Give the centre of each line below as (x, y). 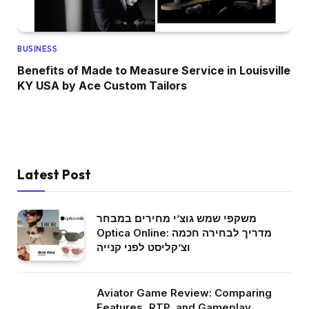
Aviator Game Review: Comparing (184, 292)
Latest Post (54, 174)
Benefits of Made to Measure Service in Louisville (154, 70)
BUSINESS (38, 49)
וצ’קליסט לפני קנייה (143, 247)
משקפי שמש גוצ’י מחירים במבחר (177, 218)
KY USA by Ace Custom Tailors (102, 85)
